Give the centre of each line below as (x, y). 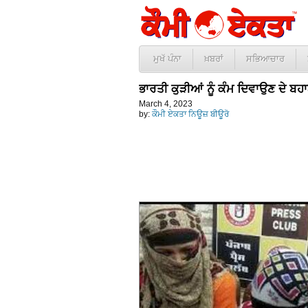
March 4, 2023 (166, 104)
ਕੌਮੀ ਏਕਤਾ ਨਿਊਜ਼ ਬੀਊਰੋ (190, 114)
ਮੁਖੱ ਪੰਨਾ (167, 59)
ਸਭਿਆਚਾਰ (265, 59)
